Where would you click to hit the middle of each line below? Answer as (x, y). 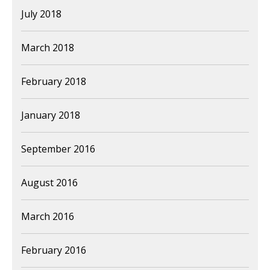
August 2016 (49, 182)
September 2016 (58, 149)
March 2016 (48, 216)
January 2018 (51, 115)
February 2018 (54, 81)
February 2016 (54, 250)
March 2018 (48, 47)
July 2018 (41, 14)
